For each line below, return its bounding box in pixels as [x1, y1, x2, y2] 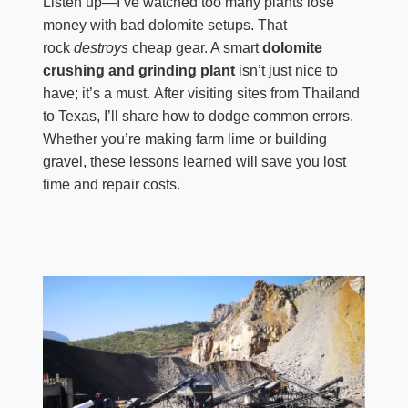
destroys [73, 40, 128, 56]
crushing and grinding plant [42, 63, 235, 78]
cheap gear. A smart [127, 40, 262, 56]
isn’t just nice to [234, 63, 338, 78]
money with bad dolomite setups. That [42, 17, 287, 33]
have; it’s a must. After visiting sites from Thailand [42, 86, 360, 101]
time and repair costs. [42, 177, 180, 192]
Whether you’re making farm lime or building [42, 131, 327, 147]
